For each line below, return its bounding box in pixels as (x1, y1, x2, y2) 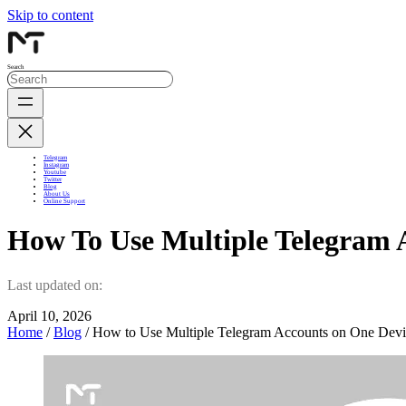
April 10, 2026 (7, 307, 92, 324)
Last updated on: (7, 276, 102, 293)
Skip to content (7, 7, 93, 23)
